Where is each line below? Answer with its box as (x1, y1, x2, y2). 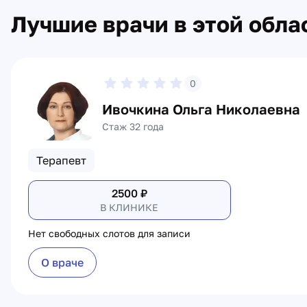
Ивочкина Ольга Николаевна (102, 101, 300, 117)
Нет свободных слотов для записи (28, 228, 191, 239)
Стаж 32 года (102, 121, 164, 132)
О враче (41, 256, 84, 269)
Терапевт (36, 153, 86, 167)
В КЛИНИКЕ (100, 201, 159, 213)
